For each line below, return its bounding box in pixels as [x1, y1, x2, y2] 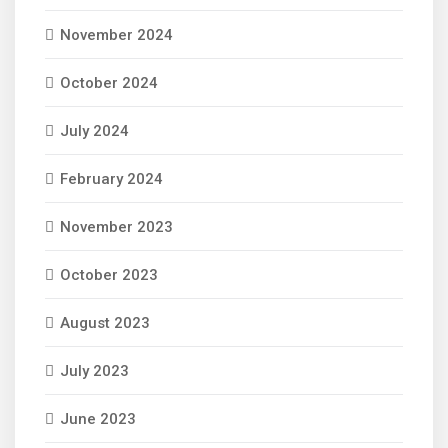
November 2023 [60, 218, 173, 236]
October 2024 [60, 74, 158, 92]
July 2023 [60, 362, 129, 380]
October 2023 [60, 266, 158, 284]
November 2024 [60, 26, 173, 44]
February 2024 [60, 170, 163, 188]
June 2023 [60, 410, 136, 428]
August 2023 [60, 314, 150, 332]
